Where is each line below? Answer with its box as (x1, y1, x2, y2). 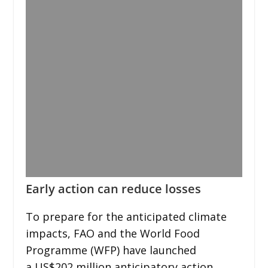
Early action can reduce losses (25, 180, 201, 197)
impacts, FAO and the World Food (25, 226, 200, 240)
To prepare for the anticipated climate (25, 209, 227, 224)
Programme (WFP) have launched (25, 242, 196, 257)
